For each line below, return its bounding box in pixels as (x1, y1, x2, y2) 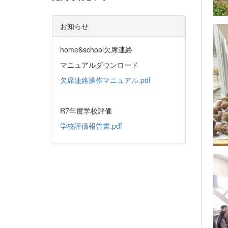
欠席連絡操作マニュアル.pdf (60, 75, 151, 85)
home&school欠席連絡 (60, 44, 132, 54)
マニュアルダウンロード (60, 60, 138, 70)
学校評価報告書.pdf (60, 121, 122, 131)
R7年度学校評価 (60, 105, 112, 116)
